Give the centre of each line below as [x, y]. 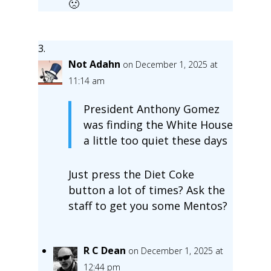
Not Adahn [94, 64]
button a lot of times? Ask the [146, 190]
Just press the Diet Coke [131, 174]
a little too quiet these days [155, 140]
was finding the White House [158, 124]
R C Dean [104, 250]
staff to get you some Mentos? [148, 205]
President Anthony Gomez [151, 109]
